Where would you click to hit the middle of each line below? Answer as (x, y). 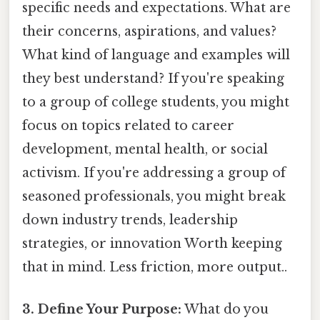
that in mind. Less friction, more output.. (155, 267)
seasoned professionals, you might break (154, 197)
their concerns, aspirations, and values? (149, 32)
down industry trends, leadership (130, 220)
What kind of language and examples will (156, 55)
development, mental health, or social (145, 150)
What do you (225, 310)
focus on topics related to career (128, 126)
